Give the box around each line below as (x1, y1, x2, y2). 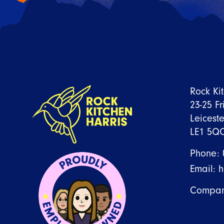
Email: (190, 163, 218, 174)
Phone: (190, 147, 222, 159)
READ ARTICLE (99, 2, 152, 11)
